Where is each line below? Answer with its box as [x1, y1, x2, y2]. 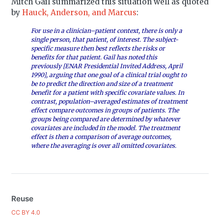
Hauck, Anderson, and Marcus [22, 7, 137, 17]
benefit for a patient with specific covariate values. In [31, 88, 185, 96]
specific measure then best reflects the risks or [31, 44, 165, 52]
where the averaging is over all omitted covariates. [31, 141, 177, 149]
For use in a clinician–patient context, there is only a [31, 27, 183, 34]
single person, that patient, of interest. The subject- [31, 35, 179, 43]
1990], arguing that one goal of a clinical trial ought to [31, 71, 187, 79]
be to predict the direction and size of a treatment [31, 80, 173, 87]
